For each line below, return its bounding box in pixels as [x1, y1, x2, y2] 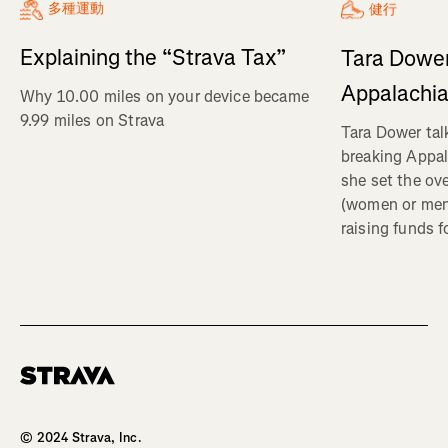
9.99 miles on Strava [20, 110, 165, 132]
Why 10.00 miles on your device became [20, 86, 309, 108]
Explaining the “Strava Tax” [20, 43, 286, 73]
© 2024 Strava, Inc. [20, 428, 142, 446]
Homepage [19, 383, 84, 401]
